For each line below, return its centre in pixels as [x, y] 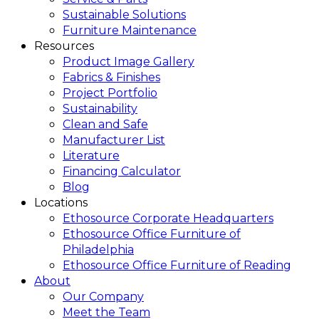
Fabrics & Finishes [111, 77]
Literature [91, 155]
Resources [64, 46]
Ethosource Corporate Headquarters [168, 218]
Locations [61, 202]
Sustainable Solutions [124, 14]
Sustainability [100, 108]
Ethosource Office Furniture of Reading [177, 265]
